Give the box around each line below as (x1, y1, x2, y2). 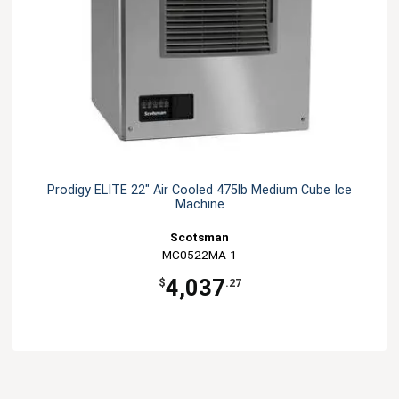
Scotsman (170, 229, 229, 244)
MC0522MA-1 (162, 247, 237, 262)
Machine (175, 196, 224, 212)
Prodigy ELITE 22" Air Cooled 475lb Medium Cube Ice (47, 182, 352, 198)
